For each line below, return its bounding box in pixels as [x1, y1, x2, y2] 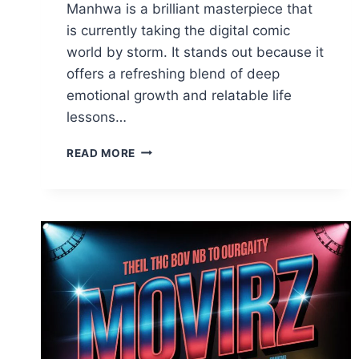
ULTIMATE [135, 226, 194, 240]
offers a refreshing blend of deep [67, 65, 280, 82]
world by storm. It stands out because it [67, 43, 324, 60]
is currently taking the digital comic [67, 22, 290, 38]
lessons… [67, 108, 127, 125]
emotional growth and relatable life [67, 87, 292, 103]
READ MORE [67, 146, 136, 159]
